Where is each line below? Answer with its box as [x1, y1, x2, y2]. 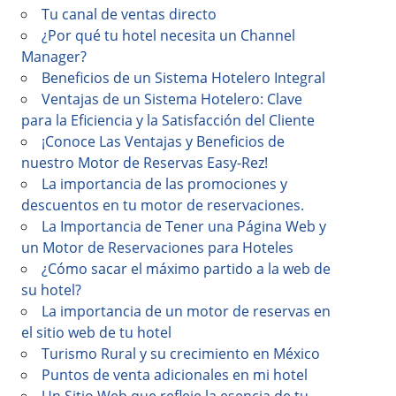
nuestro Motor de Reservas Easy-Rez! [21, 153, 268, 172]
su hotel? [21, 280, 85, 300]
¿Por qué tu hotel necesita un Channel [42, 26, 295, 45]
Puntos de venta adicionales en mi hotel [42, 365, 308, 385]
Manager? [21, 47, 87, 66]
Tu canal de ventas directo [42, 4, 217, 24]
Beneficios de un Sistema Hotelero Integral [42, 68, 325, 88]
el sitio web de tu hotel [21, 323, 175, 342]
